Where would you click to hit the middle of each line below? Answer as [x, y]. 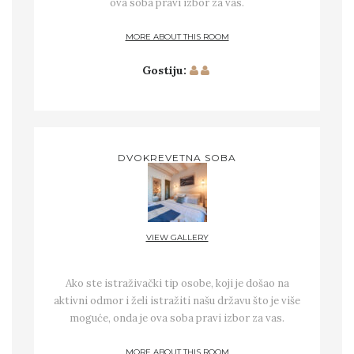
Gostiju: [164, 71]
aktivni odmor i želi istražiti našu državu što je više [177, 300]
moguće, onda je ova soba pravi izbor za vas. [177, 318]
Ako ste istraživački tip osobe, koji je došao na [177, 283]
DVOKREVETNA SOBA [177, 158]
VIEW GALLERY [177, 238]
